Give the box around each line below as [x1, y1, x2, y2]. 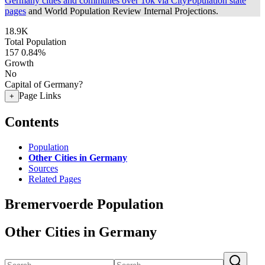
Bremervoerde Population [5, 196, 163, 212]
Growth [5, 58, 34, 68]
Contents [5, 114, 59, 130]
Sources [28, 163, 58, 173]
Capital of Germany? [5, 79, 83, 89]
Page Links [19, 91, 61, 101]
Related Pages [28, 173, 81, 184]
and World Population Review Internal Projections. [26, 6, 218, 16]
